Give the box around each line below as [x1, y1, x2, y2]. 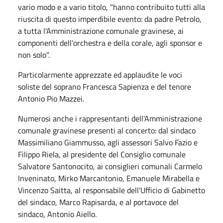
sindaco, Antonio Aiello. [18, 208, 99, 220]
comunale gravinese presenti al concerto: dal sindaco [18, 124, 196, 136]
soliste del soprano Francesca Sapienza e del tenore [18, 80, 191, 93]
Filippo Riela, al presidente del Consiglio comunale [18, 148, 186, 160]
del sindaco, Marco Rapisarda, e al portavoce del [18, 196, 179, 208]
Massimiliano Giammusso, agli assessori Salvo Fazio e [18, 136, 198, 148]
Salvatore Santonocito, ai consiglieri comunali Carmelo [18, 160, 202, 172]
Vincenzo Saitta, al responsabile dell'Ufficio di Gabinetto [18, 184, 205, 196]
